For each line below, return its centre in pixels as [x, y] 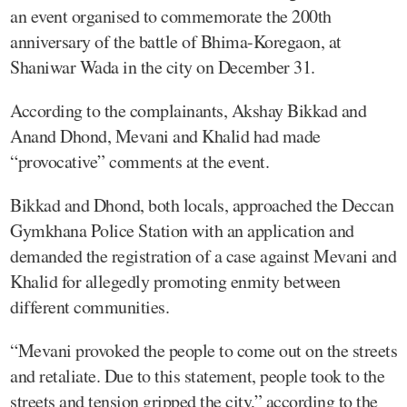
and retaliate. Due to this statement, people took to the [197, 375]
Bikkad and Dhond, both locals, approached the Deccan [202, 204]
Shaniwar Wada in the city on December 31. [163, 66]
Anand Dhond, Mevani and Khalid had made [165, 135]
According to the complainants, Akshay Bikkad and [188, 110]
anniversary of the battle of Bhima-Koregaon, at [176, 41]
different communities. [89, 306]
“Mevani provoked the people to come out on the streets [203, 350]
